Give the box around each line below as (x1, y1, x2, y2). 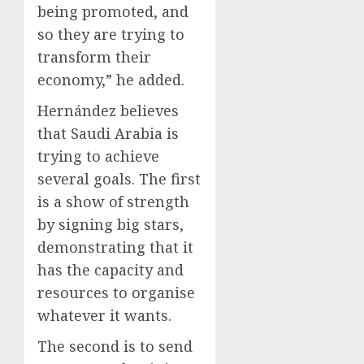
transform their (37, 46, 151, 67)
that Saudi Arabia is (37, 123, 179, 143)
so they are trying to (37, 24, 184, 44)
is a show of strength (37, 191, 189, 211)
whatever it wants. (37, 305, 171, 325)
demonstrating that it (37, 236, 193, 257)
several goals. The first (37, 168, 201, 188)
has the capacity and (37, 259, 184, 279)
